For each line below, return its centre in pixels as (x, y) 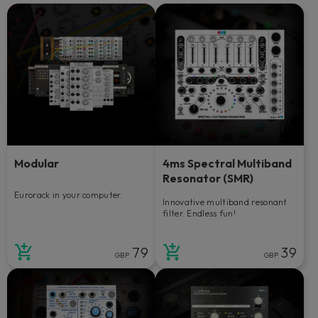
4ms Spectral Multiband (227, 163)
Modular (37, 163)
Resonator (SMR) (208, 178)
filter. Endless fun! (199, 213)
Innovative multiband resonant (225, 202)
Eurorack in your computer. (68, 194)
